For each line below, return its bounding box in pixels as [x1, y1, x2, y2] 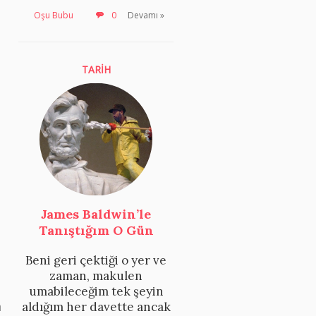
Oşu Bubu [34, 9, 73, 22]
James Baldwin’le [41, 205, 151, 222]
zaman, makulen [49, 267, 142, 284]
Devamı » [128, 9, 164, 22]
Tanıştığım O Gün [38, 221, 154, 238]
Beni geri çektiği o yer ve [25, 252, 166, 268]
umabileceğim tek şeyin [28, 283, 164, 299]
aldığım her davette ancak [21, 298, 171, 315]
